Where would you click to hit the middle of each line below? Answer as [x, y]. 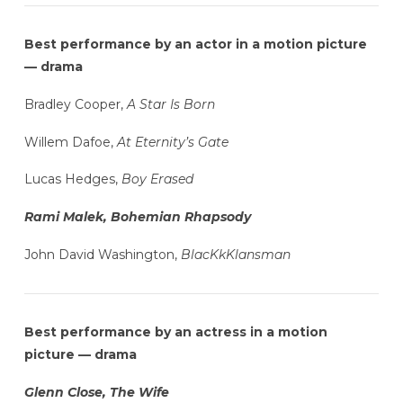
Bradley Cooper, [75, 104]
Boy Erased [157, 179]
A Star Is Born [170, 104]
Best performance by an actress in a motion [175, 332]
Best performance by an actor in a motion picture [195, 45]
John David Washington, [102, 255]
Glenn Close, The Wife [96, 392]
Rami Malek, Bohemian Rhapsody [137, 217]
